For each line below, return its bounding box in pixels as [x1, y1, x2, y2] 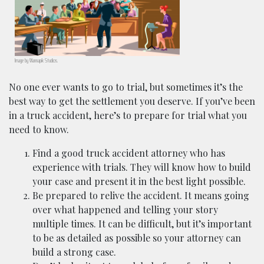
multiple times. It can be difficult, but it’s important [32, 217, 252, 230]
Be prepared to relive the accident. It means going [32, 189, 249, 202]
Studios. [44, 55, 58, 65]
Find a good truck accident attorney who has [32, 146, 225, 159]
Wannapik [29, 55, 44, 65]
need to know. [9, 123, 69, 136]
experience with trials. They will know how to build [32, 160, 251, 173]
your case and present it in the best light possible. [32, 174, 246, 187]
